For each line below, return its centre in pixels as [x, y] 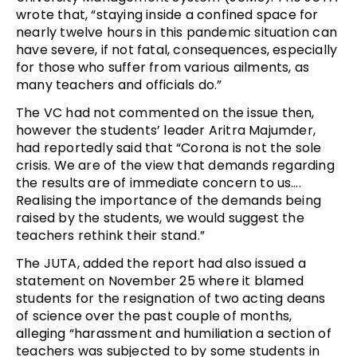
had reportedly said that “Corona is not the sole [169, 147]
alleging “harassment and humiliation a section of [174, 333]
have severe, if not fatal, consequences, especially [177, 49]
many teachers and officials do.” [119, 84]
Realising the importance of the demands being [169, 200]
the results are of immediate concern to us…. [159, 182]
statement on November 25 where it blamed [160, 280]
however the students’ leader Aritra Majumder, [166, 130]
